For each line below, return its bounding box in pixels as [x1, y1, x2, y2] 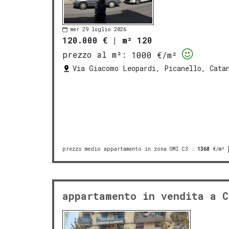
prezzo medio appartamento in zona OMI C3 [62, 145, 188, 152]
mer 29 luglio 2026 [71, 26, 126, 33]
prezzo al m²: [62, 49, 126, 60]
